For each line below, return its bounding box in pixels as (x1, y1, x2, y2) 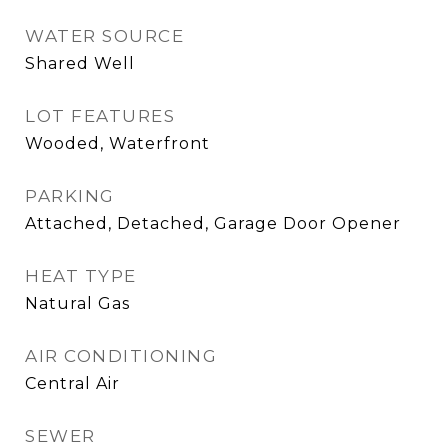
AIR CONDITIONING (25, 346, 217, 366)
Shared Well (25, 54, 135, 73)
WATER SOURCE (25, 26, 184, 46)
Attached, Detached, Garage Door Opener (25, 214, 401, 233)
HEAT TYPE (25, 266, 137, 286)
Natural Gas (25, 294, 130, 313)
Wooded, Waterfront (25, 134, 210, 153)
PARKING (25, 186, 115, 206)
